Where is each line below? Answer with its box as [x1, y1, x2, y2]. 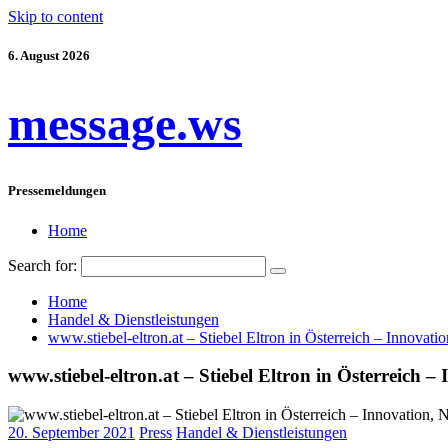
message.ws [8, 97, 242, 151]
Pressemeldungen [8, 183, 106, 199]
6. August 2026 [8, 48, 90, 64]
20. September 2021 [8, 424, 135, 442]
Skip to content [8, 8, 103, 25]
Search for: [8, 256, 77, 274]
